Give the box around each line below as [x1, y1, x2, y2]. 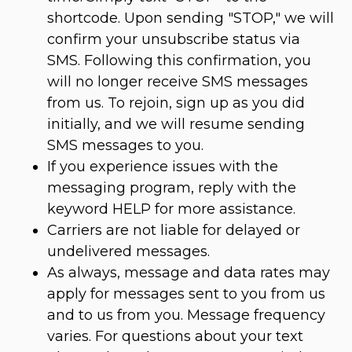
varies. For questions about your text [47, 328, 303, 346]
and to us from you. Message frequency [47, 306, 325, 324]
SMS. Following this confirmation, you [47, 52, 311, 70]
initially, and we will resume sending [47, 115, 305, 134]
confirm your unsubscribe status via [47, 31, 300, 49]
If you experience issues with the [47, 158, 278, 176]
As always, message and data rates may [47, 264, 330, 282]
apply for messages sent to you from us [47, 285, 325, 303]
